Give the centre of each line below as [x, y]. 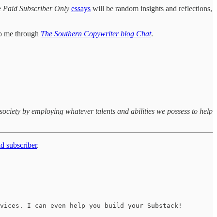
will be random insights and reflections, [151, 8]
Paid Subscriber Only [36, 8]
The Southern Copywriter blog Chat [96, 33]
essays [81, 8]
